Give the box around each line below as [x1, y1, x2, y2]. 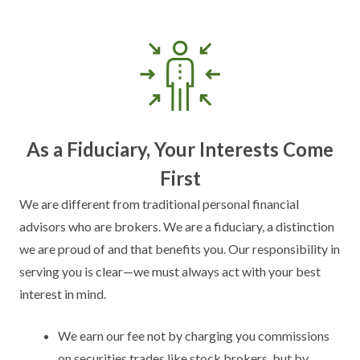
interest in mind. [19, 286, 106, 301]
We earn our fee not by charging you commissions [58, 328, 329, 343]
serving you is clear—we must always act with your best [19, 264, 321, 279]
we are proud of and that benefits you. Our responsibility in [19, 241, 340, 256]
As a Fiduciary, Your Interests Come [27, 137, 333, 161]
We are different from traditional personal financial [19, 196, 299, 211]
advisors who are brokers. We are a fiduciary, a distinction [19, 219, 334, 234]
